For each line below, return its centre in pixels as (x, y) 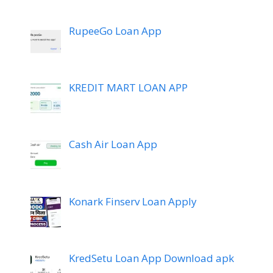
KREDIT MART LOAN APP (128, 87)
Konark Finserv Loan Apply (133, 201)
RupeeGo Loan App (115, 30)
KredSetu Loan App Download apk (151, 258)
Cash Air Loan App (113, 144)
